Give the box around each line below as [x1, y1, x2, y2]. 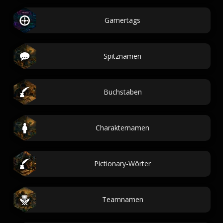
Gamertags [105, 15, 140, 25]
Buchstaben [103, 87, 142, 97]
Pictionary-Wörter [94, 159, 151, 168]
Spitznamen [104, 51, 141, 61]
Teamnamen [102, 195, 143, 204]
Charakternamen [96, 123, 149, 132]
